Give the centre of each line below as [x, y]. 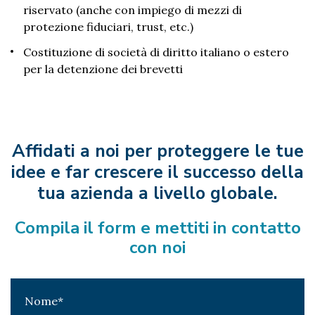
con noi [157, 248]
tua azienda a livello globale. [157, 194]
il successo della [233, 173]
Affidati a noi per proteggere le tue [157, 152]
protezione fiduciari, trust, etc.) [108, 27]
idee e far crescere [87, 173]
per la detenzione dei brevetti [103, 69]
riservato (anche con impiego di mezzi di [133, 10]
